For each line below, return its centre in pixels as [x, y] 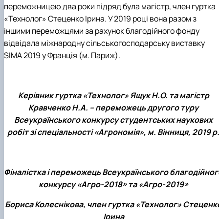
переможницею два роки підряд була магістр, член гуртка [110, 7]
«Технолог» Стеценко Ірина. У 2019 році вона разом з [100, 19]
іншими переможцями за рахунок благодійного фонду [102, 31]
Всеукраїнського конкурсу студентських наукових [113, 120]
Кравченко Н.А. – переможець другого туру [113, 108]
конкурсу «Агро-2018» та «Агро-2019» [113, 185]
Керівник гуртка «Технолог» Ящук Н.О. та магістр [113, 96]
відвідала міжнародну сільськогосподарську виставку [104, 43]
